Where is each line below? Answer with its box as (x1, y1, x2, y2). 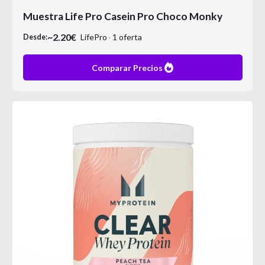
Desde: (22, 33, 47, 41)
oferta (118, 32, 142, 42)
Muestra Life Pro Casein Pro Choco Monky (22, 10, 222, 22)
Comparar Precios (91, 62, 163, 73)
